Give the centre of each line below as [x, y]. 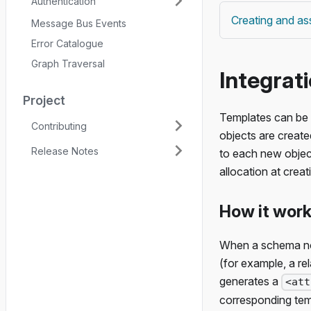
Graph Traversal [68, 64]
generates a [250, 281]
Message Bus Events [79, 23]
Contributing [59, 126]
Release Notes [65, 151]
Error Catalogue [67, 43]
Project [44, 100]
